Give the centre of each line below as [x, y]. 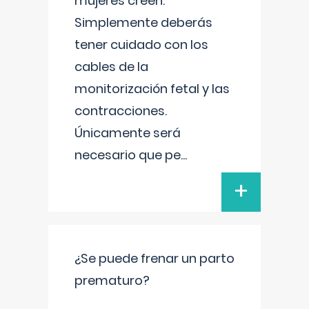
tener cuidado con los [141, 44]
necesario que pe [128, 155]
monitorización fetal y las [152, 89]
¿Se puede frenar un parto [154, 258]
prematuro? [112, 280]
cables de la [111, 67]
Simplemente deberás [143, 22]
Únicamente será [128, 133]
